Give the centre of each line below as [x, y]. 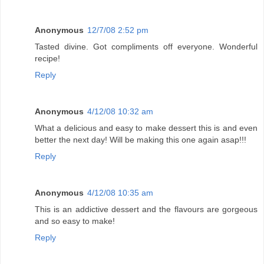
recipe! [47, 58]
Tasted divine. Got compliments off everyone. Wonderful [146, 46]
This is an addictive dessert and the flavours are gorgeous [146, 209]
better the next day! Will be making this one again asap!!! [141, 139]
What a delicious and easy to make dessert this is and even [146, 128]
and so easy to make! [75, 221]
